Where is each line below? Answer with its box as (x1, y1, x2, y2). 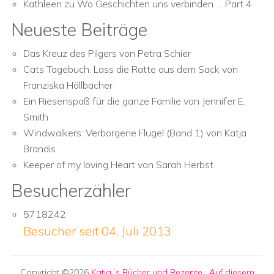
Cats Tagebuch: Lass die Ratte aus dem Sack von (23, 63, 238, 75)
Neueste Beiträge (11, 19, 147, 40)
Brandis (23, 143, 56, 155)
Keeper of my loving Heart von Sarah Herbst (23, 158, 213, 171)
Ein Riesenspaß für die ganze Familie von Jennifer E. (23, 95, 245, 107)
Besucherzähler (11, 180, 131, 201)
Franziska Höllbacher (23, 79, 113, 91)
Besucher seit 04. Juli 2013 (23, 223, 171, 239)
